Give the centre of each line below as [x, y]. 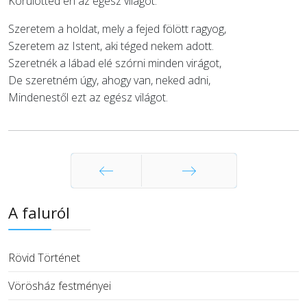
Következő [189, 204]
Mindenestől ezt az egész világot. [88, 97]
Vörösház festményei [60, 286]
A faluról [39, 213]
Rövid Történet [44, 258]
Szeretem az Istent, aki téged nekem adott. [111, 46]
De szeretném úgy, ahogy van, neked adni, [109, 80]
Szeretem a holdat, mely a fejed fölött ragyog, [117, 29]
